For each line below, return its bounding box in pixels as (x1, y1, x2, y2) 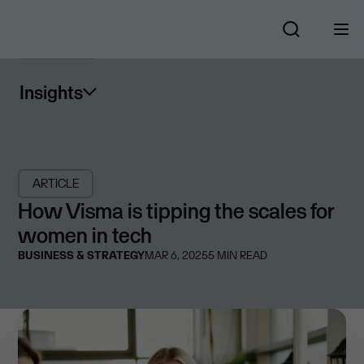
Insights (19, 80, 83, 104)
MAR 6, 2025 (145, 248, 209, 262)
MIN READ (214, 248, 268, 262)
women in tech (18, 221, 153, 249)
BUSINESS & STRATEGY (18, 248, 145, 262)
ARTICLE (32, 175, 80, 191)
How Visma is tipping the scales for (18, 197, 336, 224)
